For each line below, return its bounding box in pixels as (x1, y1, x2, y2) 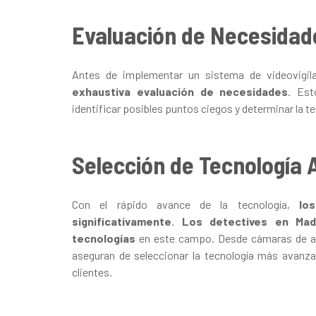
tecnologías (72, 231, 135, 245)
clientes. (72, 265, 112, 279)
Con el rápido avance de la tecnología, (72, 197, 299, 211)
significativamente (72, 214, 171, 228)
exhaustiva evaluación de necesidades (72, 84, 288, 98)
